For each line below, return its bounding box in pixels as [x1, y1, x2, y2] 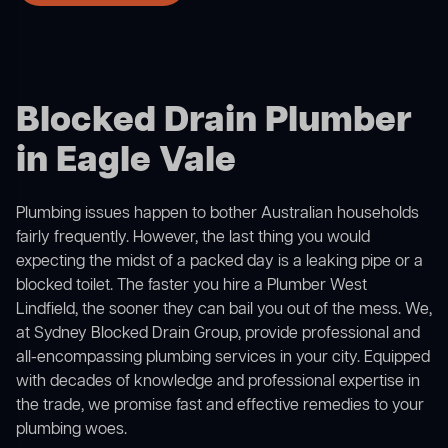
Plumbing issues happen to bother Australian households [16, 203, 419, 226]
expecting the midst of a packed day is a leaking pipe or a [16, 251, 423, 274]
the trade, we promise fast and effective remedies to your [16, 395, 424, 418]
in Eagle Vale [16, 137, 236, 187]
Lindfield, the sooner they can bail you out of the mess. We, [16, 299, 432, 322]
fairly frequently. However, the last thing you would [16, 227, 370, 250]
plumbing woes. [16, 419, 127, 442]
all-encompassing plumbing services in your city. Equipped [16, 347, 430, 370]
